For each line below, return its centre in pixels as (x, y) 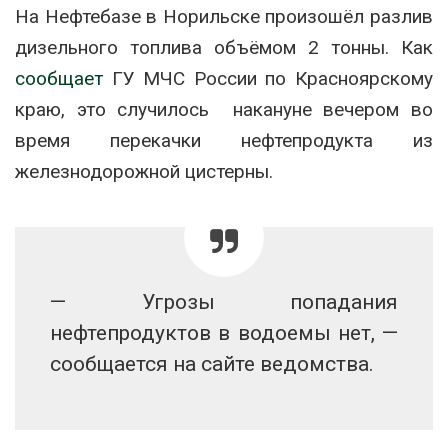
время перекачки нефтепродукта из (224, 140)
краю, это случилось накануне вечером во (224, 109)
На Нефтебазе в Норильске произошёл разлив (224, 16)
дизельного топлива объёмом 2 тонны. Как (224, 47)
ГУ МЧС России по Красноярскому (268, 78)
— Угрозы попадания (224, 301)
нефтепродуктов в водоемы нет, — (224, 332)
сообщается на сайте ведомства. (212, 363)
